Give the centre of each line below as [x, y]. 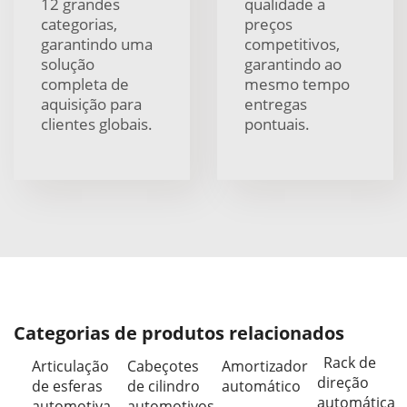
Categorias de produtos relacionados [179, 333]
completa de [85, 84]
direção [342, 382]
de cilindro [163, 386]
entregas [276, 104]
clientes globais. [97, 124]
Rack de [349, 362]
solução [68, 64]
